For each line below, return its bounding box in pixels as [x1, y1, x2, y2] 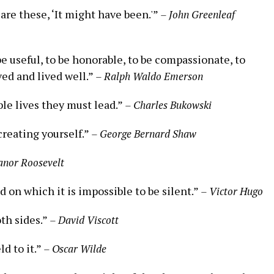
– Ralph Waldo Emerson [95, 68, 203, 83]
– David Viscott [50, 212, 119, 227]
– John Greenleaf [160, 7, 235, 21]
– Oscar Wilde [43, 241, 106, 256]
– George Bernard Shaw [91, 126, 196, 141]
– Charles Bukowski [125, 97, 212, 112]
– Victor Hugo [201, 183, 263, 198]
